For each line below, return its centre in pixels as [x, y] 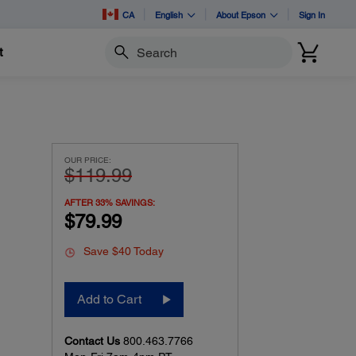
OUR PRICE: [88, 160]
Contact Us [94, 341]
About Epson [241, 14]
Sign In [312, 14]
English [169, 14]
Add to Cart [110, 299]
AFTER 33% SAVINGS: [110, 202]
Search [122, 59]
